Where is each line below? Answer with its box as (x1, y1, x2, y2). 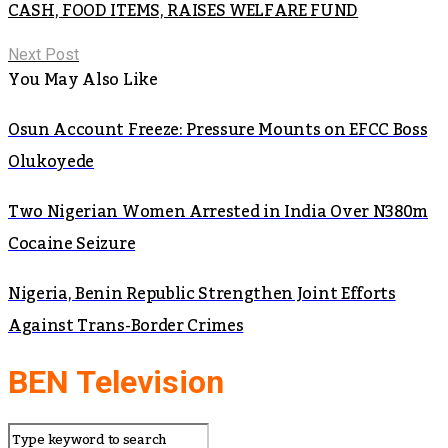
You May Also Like (8, 63, 158, 96)
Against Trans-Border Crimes (8, 309, 244, 342)
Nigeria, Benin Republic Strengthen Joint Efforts (8, 277, 396, 310)
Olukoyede (8, 145, 95, 178)
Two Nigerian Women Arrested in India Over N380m (8, 195, 428, 228)
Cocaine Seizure (8, 227, 136, 260)
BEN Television (8, 363, 224, 402)
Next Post (8, 44, 79, 64)
